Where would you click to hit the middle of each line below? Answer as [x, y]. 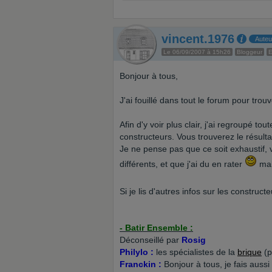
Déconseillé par [151, 240]
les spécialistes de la [195, 252]
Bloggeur [250, 52]
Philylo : [137, 252]
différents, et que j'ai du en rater [182, 164]
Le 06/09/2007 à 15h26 [197, 52]
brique [250, 252]
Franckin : [141, 264]
